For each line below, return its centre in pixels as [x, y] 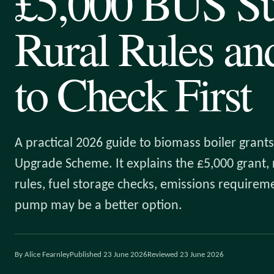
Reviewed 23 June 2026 [186, 255]
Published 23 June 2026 [109, 255]
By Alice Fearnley [42, 255]
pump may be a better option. [98, 206]
